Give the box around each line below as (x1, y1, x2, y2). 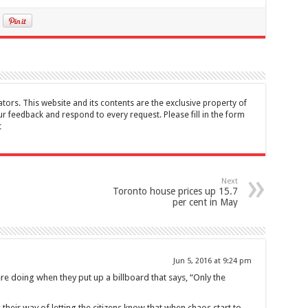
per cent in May (172, 197, 238, 208)
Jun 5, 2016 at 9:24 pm (173, 256, 252, 266)
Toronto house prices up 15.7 (112, 186, 238, 197)
